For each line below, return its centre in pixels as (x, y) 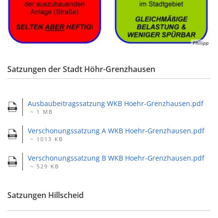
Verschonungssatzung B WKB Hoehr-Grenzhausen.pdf (116, 158)
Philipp (201, 43)
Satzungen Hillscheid (45, 195)
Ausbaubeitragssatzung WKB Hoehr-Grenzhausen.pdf (116, 103)
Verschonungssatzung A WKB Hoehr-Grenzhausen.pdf (116, 130)
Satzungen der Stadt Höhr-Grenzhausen (81, 69)
